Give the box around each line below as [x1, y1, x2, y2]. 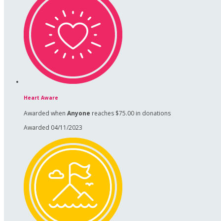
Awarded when [24, 109, 67, 118]
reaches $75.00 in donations [90, 109, 171, 118]
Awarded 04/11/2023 [24, 123, 82, 132]
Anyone [67, 109, 90, 118]
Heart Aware [24, 94, 58, 101]
